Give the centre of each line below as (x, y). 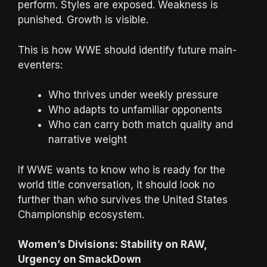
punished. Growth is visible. (83, 20)
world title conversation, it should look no (116, 184)
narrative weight (88, 139)
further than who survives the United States (123, 199)
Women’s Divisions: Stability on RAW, (112, 244)
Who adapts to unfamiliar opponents (135, 110)
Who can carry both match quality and (141, 125)
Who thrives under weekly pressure (133, 95)
